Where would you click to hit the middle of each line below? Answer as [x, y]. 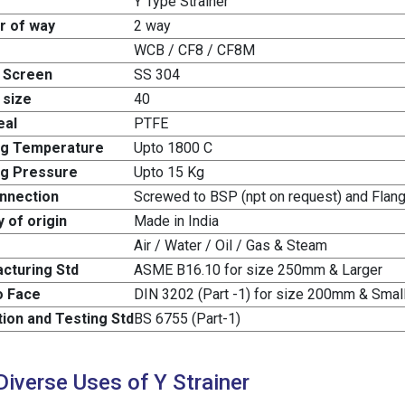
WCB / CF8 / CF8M [194, 51]
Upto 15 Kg [169, 173]
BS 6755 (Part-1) [187, 319]
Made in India [176, 221]
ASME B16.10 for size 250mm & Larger [258, 270]
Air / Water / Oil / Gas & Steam [231, 246]
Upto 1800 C [173, 148]
